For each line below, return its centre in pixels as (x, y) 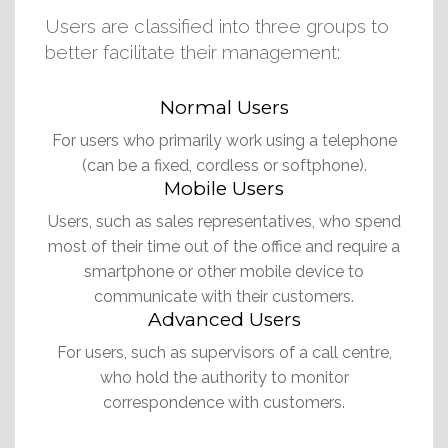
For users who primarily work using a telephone (224, 140)
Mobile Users (224, 188)
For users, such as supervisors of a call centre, (224, 352)
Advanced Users (224, 319)
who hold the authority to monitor (224, 377)
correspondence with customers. (224, 402)
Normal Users (224, 107)
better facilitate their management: (192, 51)
